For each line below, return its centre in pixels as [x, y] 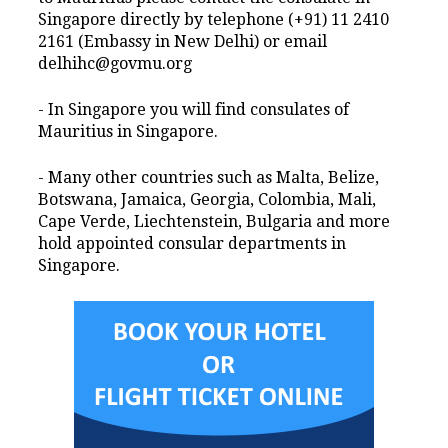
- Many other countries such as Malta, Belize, [209, 178]
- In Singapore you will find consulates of [194, 110]
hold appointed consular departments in [192, 244]
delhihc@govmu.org [115, 64]
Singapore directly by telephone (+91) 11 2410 [214, 20]
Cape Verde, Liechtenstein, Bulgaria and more [214, 222]
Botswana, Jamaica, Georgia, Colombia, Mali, [207, 200]
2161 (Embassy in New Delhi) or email [183, 42]
